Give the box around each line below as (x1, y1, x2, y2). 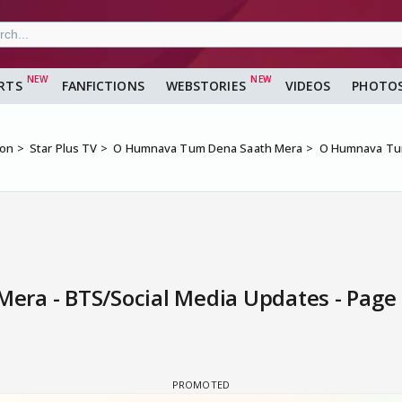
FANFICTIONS (61, 77, 144, 95)
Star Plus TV (30, 140, 98, 157)
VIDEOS (284, 77, 331, 95)
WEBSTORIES (165, 77, 246, 95)
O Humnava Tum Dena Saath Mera (113, 140, 303, 157)
